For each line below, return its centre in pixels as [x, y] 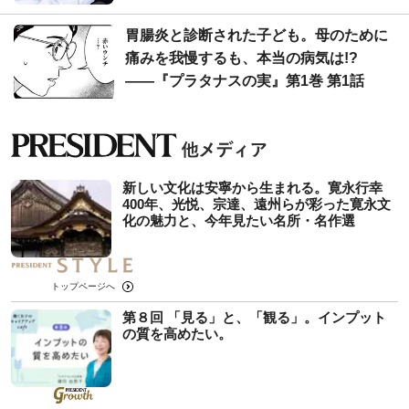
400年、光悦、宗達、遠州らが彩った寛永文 [257, 204]
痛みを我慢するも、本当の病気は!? [241, 58]
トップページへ [83, 286]
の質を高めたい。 [177, 333]
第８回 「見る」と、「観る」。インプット [254, 317]
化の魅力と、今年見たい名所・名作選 [239, 220]
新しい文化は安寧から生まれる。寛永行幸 [252, 187]
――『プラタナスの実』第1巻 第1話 [245, 80]
